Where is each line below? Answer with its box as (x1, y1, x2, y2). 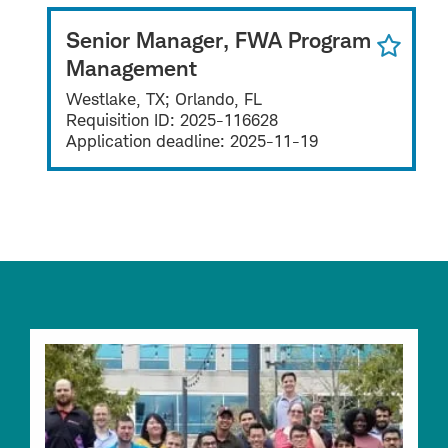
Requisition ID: (66, 109, 180, 130)
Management (66, 53, 197, 81)
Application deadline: (66, 130, 230, 151)
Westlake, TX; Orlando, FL (66, 88, 262, 109)
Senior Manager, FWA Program (66, 25, 371, 53)
